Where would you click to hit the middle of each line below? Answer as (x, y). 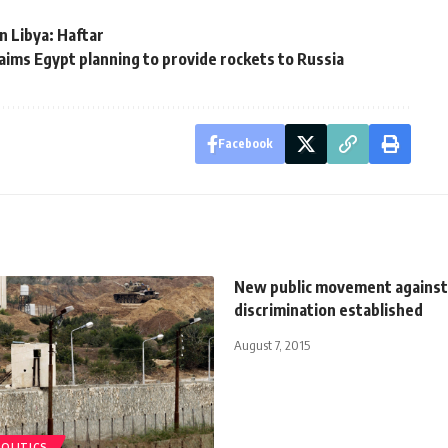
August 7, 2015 (272, 344)
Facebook (245, 143)
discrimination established (328, 309)
